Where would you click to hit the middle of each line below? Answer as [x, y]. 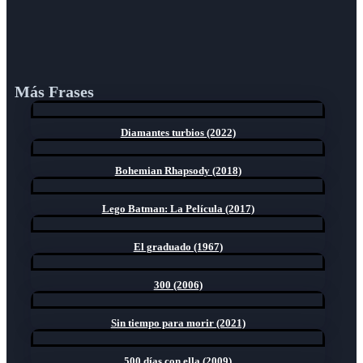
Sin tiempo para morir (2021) [178, 323]
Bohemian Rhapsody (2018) [178, 171]
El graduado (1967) [178, 247]
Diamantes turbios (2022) [178, 133]
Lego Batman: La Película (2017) [178, 209]
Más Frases [54, 92]
